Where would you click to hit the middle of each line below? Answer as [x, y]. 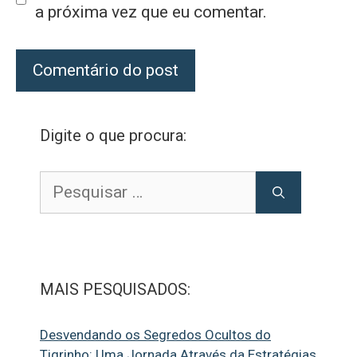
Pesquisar [69, 180]
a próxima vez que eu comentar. [151, 12]
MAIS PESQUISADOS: [115, 290]
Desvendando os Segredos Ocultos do [155, 335]
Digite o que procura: [113, 136]
